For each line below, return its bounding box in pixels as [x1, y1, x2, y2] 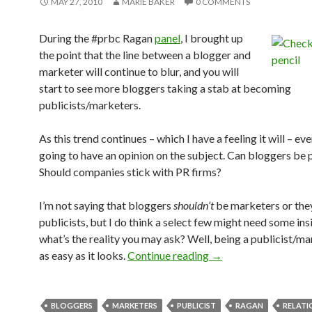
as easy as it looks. [39, 249, 127, 262]
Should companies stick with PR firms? [39, 165, 221, 178]
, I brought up [180, 31, 243, 45]
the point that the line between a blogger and [39, 48, 251, 61]
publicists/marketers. [39, 98, 141, 111]
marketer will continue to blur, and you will [39, 65, 239, 78]
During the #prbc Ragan [39, 31, 155, 45]
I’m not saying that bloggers [39, 198, 173, 212]
